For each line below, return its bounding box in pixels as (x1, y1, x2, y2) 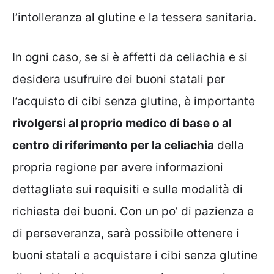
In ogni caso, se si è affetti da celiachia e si (12, 50, 248, 64)
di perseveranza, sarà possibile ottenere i (12, 226, 239, 240)
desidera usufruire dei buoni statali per (12, 72, 225, 86)
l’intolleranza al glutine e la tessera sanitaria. (12, 10, 256, 25)
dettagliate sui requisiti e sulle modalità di (12, 182, 243, 196)
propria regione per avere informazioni (12, 160, 223, 174)
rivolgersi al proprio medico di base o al (12, 116, 232, 130)
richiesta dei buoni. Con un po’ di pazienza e (12, 204, 254, 218)
